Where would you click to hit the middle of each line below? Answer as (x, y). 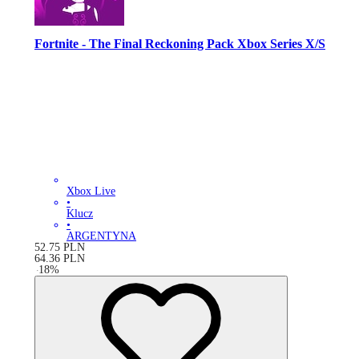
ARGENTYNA (101, 236)
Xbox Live (91, 191)
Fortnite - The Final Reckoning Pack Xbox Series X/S (180, 44)
